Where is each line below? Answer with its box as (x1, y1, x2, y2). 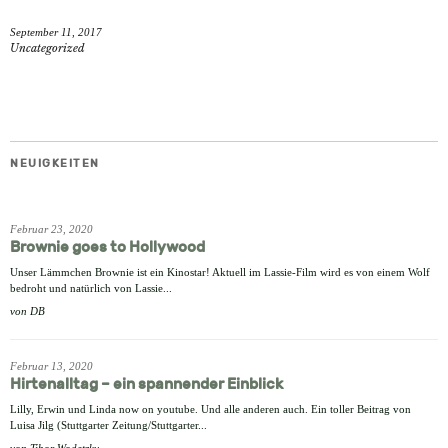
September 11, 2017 (10, 26, 102, 39)
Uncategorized (10, 41, 85, 56)
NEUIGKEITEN (10, 157, 100, 171)
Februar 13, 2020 (10, 360, 93, 373)
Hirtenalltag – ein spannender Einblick (10, 375, 283, 394)
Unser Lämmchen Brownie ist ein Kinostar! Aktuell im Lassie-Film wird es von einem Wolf (10, 266, 430, 279)
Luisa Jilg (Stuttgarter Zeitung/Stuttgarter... (10, 419, 207, 432)
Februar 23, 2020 (10, 223, 93, 236)
